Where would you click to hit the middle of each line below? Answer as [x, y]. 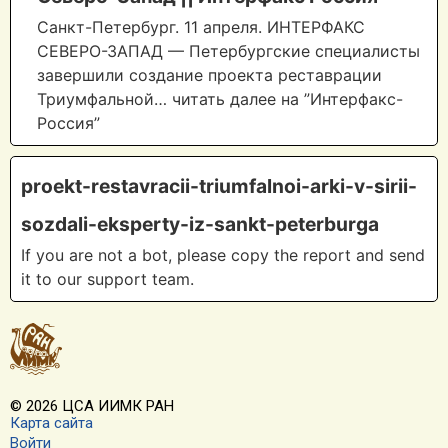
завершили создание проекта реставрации [209, 75]
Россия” [68, 123]
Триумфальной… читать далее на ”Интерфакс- [220, 99]
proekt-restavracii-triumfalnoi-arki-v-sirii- [219, 186]
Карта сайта [51, 422]
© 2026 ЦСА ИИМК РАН [92, 406]
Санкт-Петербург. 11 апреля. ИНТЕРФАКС [201, 27]
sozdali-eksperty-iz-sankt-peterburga [200, 224]
